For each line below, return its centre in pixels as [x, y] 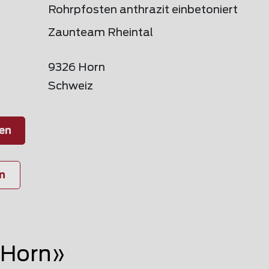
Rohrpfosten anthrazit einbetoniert [143, 10]
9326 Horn [77, 68]
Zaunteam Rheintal [101, 33]
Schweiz [71, 86]
